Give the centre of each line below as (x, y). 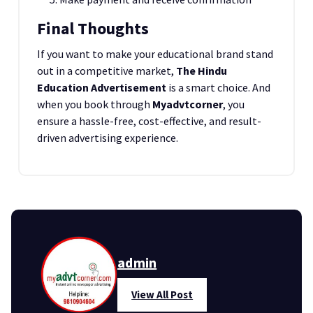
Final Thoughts (93, 28)
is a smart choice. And (218, 87)
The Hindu (202, 70)
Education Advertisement (102, 87)
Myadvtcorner (188, 104)
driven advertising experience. (108, 137)
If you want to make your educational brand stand (155, 53)
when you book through (95, 104)
